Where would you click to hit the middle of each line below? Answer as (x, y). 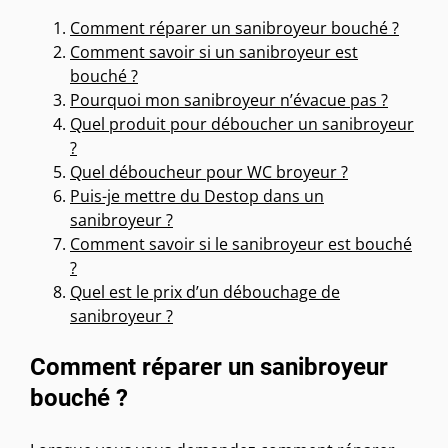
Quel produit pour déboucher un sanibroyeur (242, 124)
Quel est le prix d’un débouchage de (205, 292)
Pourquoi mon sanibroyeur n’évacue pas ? (229, 100)
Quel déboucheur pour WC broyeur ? (209, 172)
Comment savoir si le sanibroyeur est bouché (241, 244)
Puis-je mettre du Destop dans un (197, 196)
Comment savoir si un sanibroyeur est (214, 52)
